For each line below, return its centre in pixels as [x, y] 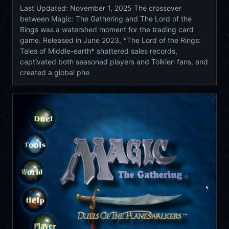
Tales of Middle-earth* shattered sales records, [99, 51]
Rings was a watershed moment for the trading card [107, 30]
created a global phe [55, 73]
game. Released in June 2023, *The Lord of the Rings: [110, 40]
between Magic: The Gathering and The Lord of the [106, 19]
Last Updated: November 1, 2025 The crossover [101, 8]
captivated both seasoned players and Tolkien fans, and [114, 62]
